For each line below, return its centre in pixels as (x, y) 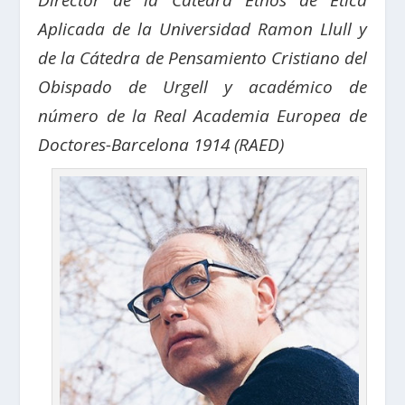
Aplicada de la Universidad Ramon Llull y (202, 29)
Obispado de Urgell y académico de (202, 87)
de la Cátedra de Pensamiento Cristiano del (202, 58)
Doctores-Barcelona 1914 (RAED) (161, 145)
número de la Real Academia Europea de (202, 116)
